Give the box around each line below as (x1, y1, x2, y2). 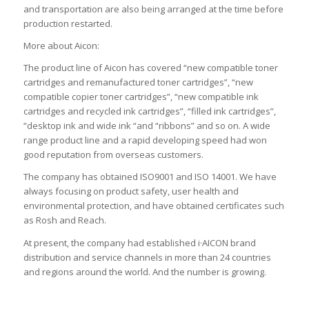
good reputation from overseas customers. (23, 148, 203, 161)
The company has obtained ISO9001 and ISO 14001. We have (23, 170, 277, 183)
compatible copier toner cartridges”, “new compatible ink (23, 90, 259, 103)
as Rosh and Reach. (23, 214, 106, 227)
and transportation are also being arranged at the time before (23, 3, 283, 16)
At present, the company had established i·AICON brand (23, 236, 256, 249)
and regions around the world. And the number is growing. (23, 265, 266, 278)
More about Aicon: (23, 39, 99, 52)
